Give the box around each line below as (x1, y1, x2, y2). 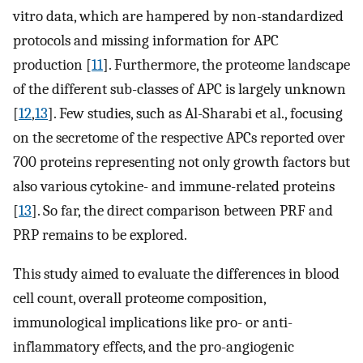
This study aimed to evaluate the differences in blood (13, 265, 340, 284)
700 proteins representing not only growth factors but (13, 152, 350, 171)
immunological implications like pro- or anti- (13, 314, 293, 332)
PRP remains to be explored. (13, 225, 187, 244)
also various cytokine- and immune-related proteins (13, 177, 335, 195)
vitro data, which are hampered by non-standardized (13, 6, 344, 25)
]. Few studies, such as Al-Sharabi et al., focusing (48, 104, 343, 122)
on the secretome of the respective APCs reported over (13, 128, 345, 147)
